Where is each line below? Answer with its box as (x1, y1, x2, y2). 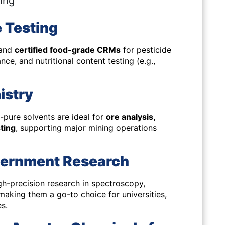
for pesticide (121, 45, 171, 55)
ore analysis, (106, 111, 155, 122)
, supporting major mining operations (16, 123, 157, 133)
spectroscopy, (91, 178, 145, 188)
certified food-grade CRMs (15, 45, 121, 55)
